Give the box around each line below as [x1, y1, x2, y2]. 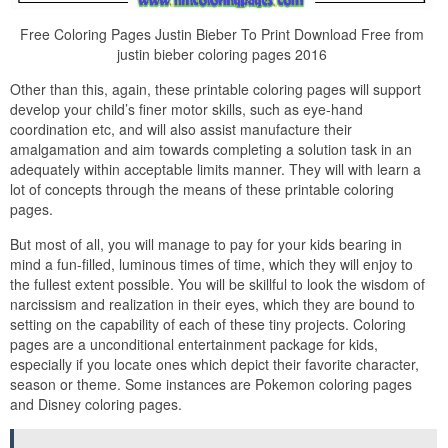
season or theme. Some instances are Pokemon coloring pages [10, 373, 412, 394]
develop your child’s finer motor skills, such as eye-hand [10, 98, 363, 119]
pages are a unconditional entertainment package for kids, [10, 333, 378, 354]
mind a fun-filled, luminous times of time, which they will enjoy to [10, 253, 413, 274]
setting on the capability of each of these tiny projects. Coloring [10, 313, 406, 334]
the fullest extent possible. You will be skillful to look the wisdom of [10, 273, 425, 294]
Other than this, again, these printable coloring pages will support [10, 78, 421, 99]
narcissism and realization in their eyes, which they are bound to [10, 293, 415, 314]
